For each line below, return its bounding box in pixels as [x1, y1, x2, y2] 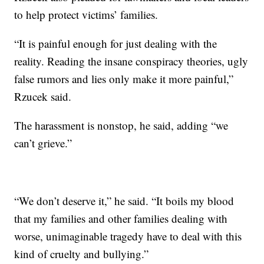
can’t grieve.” [14, 136, 72, 150]
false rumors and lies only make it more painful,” [14, 71, 234, 86]
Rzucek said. [14, 89, 72, 104]
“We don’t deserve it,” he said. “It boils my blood [14, 193, 235, 208]
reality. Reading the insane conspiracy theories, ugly [14, 54, 249, 68]
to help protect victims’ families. [14, 7, 159, 22]
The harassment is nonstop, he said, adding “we [14, 118, 229, 133]
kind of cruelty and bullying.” [14, 246, 149, 261]
